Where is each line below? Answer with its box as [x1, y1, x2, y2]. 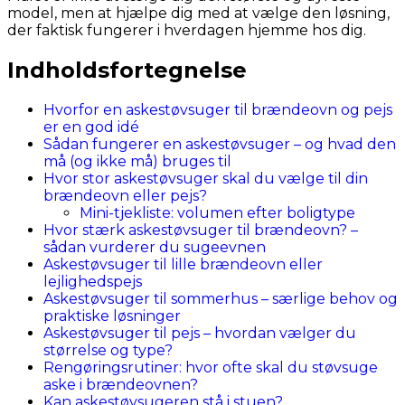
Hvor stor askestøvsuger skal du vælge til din [43, 169, 368, 187]
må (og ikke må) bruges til [43, 152, 231, 170]
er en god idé [43, 118, 139, 136]
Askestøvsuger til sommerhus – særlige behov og [43, 289, 398, 307]
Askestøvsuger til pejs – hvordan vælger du [43, 324, 356, 342]
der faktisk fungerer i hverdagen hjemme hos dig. [7, 22, 366, 39]
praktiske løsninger [43, 306, 181, 325]
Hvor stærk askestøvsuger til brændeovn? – [43, 221, 358, 239]
